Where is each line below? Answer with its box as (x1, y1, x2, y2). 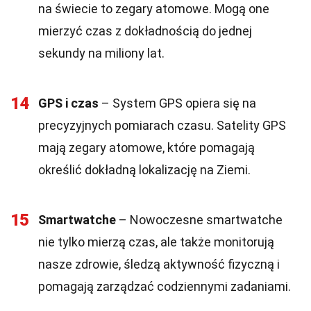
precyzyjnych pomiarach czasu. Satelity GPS (38, 118, 286, 133)
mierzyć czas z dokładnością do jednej (38, 24, 252, 38)
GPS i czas (38, 96, 99, 110)
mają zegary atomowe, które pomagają (38, 140, 255, 155)
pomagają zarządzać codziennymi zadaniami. (38, 279, 291, 294)
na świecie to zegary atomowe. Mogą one (38, 1, 269, 16)
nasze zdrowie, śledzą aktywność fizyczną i (38, 257, 280, 271)
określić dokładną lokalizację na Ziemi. (38, 162, 251, 177)
